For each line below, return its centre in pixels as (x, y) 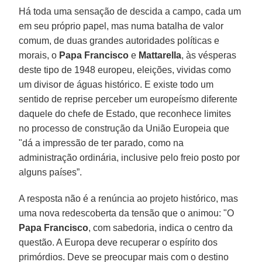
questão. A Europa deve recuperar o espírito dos (118, 242)
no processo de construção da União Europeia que (124, 128)
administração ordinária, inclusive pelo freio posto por (130, 157)
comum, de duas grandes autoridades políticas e (119, 40)
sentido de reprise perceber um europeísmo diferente (128, 99)
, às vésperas (209, 55)
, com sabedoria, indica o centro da (161, 227)
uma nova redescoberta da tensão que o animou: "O (127, 213)
